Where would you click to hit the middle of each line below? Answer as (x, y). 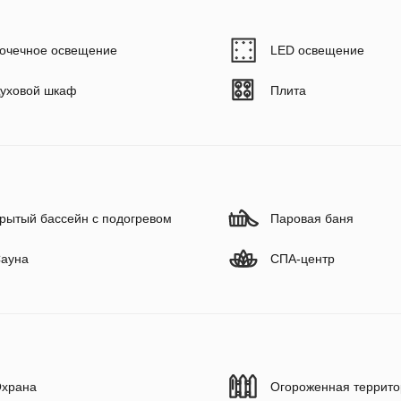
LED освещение (317, 51)
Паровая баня (312, 219)
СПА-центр (303, 259)
